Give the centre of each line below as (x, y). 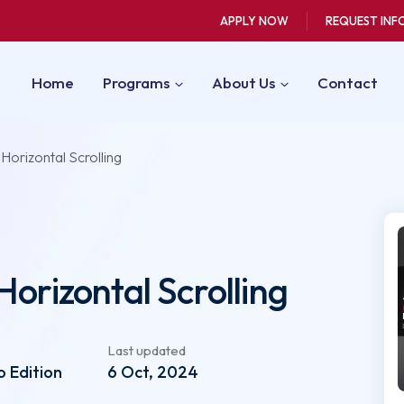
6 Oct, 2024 (153, 372)
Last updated (147, 350)
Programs (136, 82)
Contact (347, 82)
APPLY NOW (254, 21)
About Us (243, 82)
